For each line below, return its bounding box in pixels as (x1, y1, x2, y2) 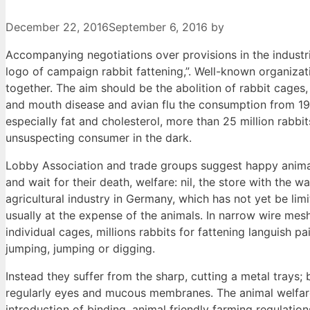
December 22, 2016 (6, 20, 109, 35)
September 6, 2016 (109, 20, 208, 35)
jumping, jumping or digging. (6, 241, 155, 256)
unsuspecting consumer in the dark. (6, 131, 192, 145)
